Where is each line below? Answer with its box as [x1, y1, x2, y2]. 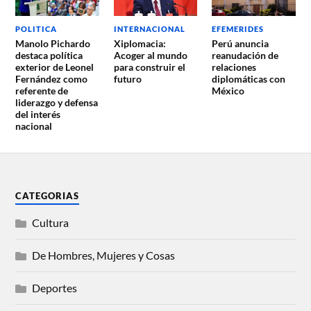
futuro [113, 72, 142, 85]
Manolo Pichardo [15, 37, 91, 49]
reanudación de [211, 49, 278, 61]
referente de [15, 84, 69, 96]
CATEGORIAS [15, 190, 80, 201]
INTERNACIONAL [113, 24, 185, 33]
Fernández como [15, 72, 88, 85]
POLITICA [15, 24, 58, 33]
